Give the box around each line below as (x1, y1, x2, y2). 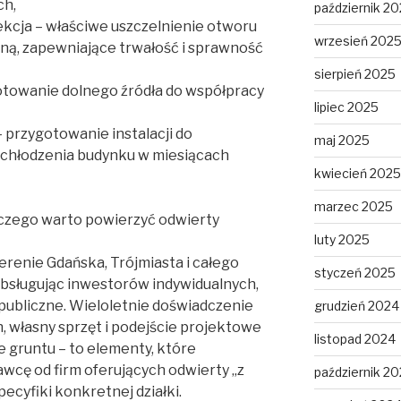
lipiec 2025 (313, 99, 379, 115)
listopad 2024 (313, 331, 396, 347)
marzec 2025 (313, 199, 393, 215)
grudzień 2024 (313, 298, 399, 314)
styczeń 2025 (313, 265, 396, 281)
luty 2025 (313, 232, 370, 248)
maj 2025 (313, 132, 370, 149)
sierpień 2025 (313, 66, 396, 82)
